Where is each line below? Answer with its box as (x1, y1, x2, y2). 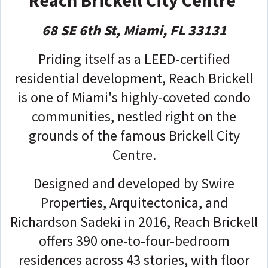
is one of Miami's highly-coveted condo (17, 87, 251, 106)
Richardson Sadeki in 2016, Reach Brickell (10, 212, 258, 231)
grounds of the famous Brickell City (28, 126, 240, 145)
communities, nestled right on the (32, 106, 236, 126)
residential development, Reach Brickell (15, 68, 253, 87)
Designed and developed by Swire (33, 173, 234, 193)
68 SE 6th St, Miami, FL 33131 (41, 20, 227, 39)
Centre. (112, 145, 156, 164)
